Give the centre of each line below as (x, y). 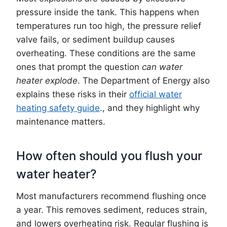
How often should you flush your (109, 156)
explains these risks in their (73, 94)
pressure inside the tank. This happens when (108, 12)
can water (162, 67)
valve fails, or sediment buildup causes (96, 39)
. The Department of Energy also (144, 80)
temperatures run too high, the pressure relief (109, 26)
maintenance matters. (61, 121)
